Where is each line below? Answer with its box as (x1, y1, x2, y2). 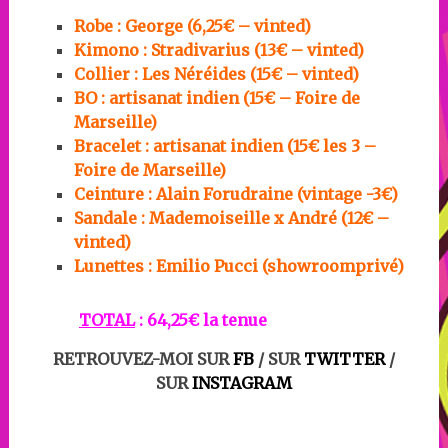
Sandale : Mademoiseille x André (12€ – (73, 207, 389, 228)
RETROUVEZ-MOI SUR (52, 348, 229, 369)
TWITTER (303, 348, 385, 369)
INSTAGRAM (191, 372, 292, 393)
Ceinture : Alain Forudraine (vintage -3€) (73, 183, 398, 204)
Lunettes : (73, 255, 156, 276)
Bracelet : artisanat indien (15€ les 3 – (73, 135, 376, 156)
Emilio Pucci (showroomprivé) (155, 255, 404, 276)
